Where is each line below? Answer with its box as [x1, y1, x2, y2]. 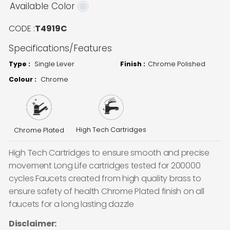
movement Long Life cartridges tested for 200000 [8, 159, 201, 171]
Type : [8, 60, 30, 69]
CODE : [8, 23, 35, 35]
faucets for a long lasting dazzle [8, 198, 134, 210]
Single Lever [34, 60, 74, 69]
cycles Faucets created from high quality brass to [8, 172, 201, 184]
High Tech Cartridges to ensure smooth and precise [8, 146, 209, 159]
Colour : [8, 75, 38, 84]
